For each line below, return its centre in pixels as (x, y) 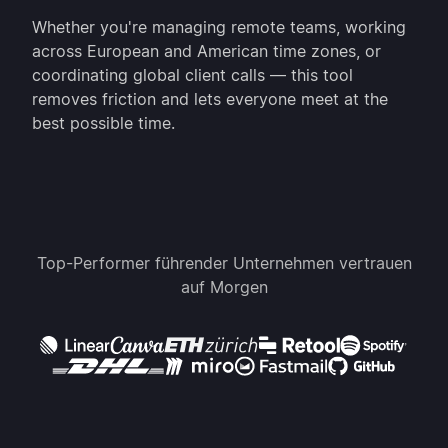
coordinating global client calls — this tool (192, 74)
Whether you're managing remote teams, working (219, 26)
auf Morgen (224, 286)
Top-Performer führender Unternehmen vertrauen (224, 262)
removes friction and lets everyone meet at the (210, 98)
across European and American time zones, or (206, 50)
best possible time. (103, 122)
